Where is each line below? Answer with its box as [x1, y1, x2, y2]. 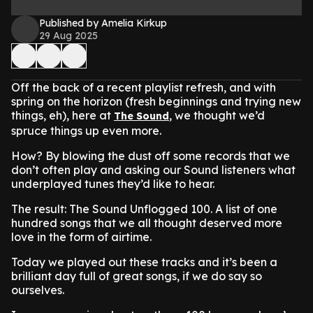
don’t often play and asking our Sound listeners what [11, 163, 296, 177]
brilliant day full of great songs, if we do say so [11, 269, 262, 283]
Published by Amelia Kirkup [39, 17, 167, 29]
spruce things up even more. [11, 124, 164, 138]
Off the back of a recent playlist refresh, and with [11, 80, 276, 94]
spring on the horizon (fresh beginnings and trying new [11, 94, 301, 108]
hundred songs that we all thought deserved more [11, 216, 282, 230]
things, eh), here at [11, 108, 114, 122]
